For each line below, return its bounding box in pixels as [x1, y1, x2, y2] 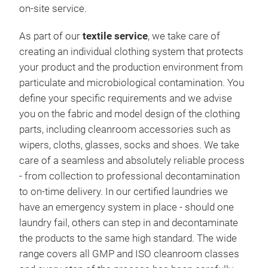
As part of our [19, 31, 80, 42]
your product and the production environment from [19, 62, 243, 74]
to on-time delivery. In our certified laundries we [19, 186, 228, 198]
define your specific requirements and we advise [19, 93, 232, 105]
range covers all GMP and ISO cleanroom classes [19, 248, 239, 260]
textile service [80, 31, 148, 42]
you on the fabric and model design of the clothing [19, 108, 240, 120]
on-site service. [19, 3, 87, 15]
